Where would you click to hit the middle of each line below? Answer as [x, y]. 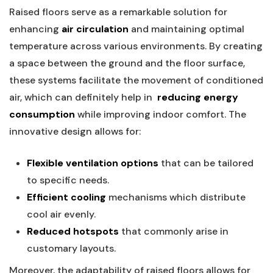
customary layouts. [71, 248]
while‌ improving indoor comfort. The [161, 114]
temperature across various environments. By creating [136, 46]
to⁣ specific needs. [68, 180]
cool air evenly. [61, 214]
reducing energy [198, 97]
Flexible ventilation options [92, 163]
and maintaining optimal [186, 29]
